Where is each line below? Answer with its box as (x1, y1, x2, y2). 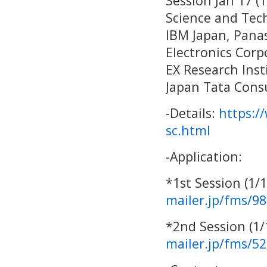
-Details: (165, 104, 219, 122)
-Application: (165, 148, 242, 165)
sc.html (165, 122, 210, 139)
